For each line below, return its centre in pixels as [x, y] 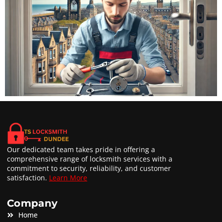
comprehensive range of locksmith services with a [90, 159]
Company [32, 203]
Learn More [68, 178]
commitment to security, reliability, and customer [89, 168]
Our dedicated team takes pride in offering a [81, 150]
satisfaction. [28, 178]
